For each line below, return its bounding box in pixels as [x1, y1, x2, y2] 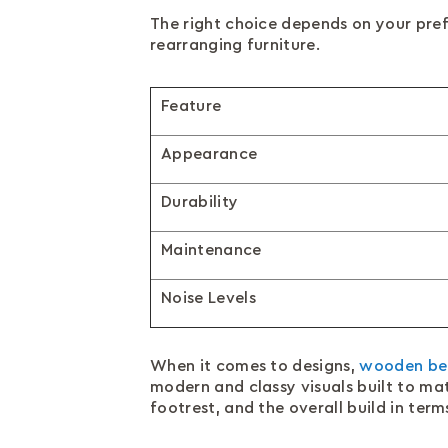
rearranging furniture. [150, 37, 321, 53]
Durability [161, 194, 239, 210]
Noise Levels [161, 290, 256, 306]
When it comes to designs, [150, 358, 360, 374]
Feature [161, 98, 222, 114]
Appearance [161, 146, 258, 162]
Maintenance [161, 242, 262, 258]
